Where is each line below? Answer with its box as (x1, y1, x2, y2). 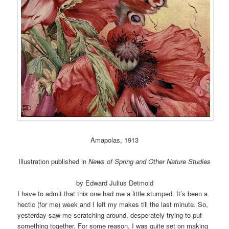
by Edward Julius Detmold (76, 177, 153, 188)
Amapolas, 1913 (90, 134, 139, 145)
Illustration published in (18, 156, 88, 166)
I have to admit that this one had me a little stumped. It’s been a (17, 188, 208, 198)
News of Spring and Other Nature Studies (88, 156, 211, 166)
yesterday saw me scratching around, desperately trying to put (17, 210, 202, 220)
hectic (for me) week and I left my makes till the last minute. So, (17, 199, 209, 209)
